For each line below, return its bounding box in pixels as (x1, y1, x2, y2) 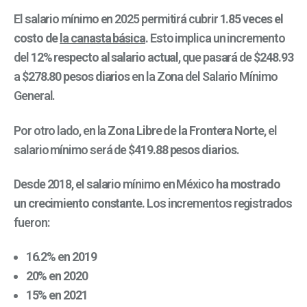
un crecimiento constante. (14, 195, 145, 210)
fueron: (14, 214, 49, 230)
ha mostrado (215, 176, 280, 191)
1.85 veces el (219, 12, 283, 27)
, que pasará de (178, 50, 254, 65)
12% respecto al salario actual (30, 50, 179, 65)
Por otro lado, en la (14, 123, 108, 138)
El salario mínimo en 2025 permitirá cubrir (14, 12, 220, 27)
